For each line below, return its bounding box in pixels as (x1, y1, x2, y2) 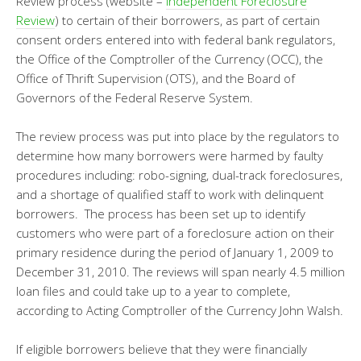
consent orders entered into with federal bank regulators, (16, 31, 335, 48)
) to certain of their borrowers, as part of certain (55, 12, 320, 28)
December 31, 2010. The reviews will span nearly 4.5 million (16, 263, 345, 280)
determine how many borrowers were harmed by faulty (16, 147, 323, 164)
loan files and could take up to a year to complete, (16, 283, 290, 299)
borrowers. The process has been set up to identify (16, 205, 305, 222)
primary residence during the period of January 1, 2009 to (16, 244, 334, 260)
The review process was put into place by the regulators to (16, 128, 339, 144)
